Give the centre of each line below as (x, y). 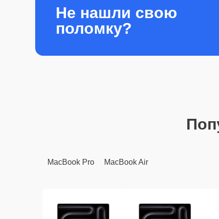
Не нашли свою (116, 12)
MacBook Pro (71, 162)
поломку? (94, 28)
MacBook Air (126, 162)
